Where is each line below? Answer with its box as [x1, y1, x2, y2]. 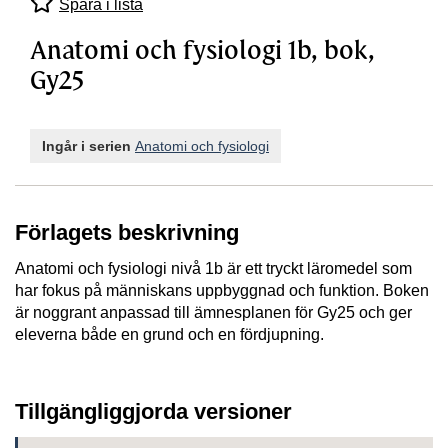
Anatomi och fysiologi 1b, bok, [30, 34, 375, 66]
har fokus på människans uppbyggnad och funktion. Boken [15, 281, 429, 299]
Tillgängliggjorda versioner [15, 398, 292, 424]
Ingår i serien [42, 137, 135, 154]
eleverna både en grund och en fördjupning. [15, 325, 324, 343]
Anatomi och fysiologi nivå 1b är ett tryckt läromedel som [15, 259, 412, 277]
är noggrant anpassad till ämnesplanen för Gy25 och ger [15, 303, 412, 321]
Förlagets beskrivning [15, 220, 239, 246]
